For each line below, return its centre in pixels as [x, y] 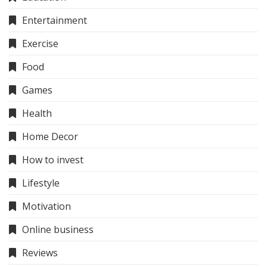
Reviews [40, 253]
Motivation [46, 207]
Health [37, 114]
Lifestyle [41, 183]
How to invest [53, 160]
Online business [58, 230]
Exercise [40, 44]
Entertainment [55, 21]
